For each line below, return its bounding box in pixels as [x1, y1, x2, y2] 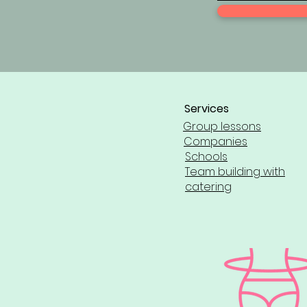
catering [185, 179, 232, 195]
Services [184, 101, 229, 117]
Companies [184, 134, 247, 150]
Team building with [185, 164, 285, 180]
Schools [185, 149, 228, 165]
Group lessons [183, 119, 261, 135]
